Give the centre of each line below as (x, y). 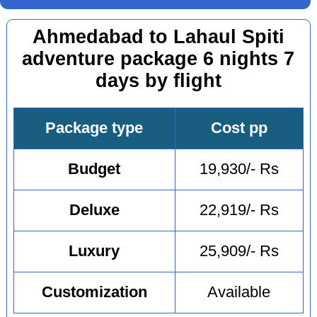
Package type (94, 128)
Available (239, 293)
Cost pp (239, 128)
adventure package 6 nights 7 (158, 58)
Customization (94, 293)
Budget (94, 169)
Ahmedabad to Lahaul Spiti (158, 36)
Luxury (94, 252)
